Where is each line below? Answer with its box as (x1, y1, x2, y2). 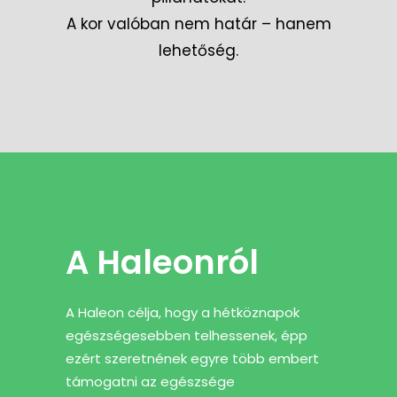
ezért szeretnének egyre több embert (66, 348, 319, 368)
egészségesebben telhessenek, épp (66, 325, 307, 345)
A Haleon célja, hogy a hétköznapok (66, 302, 300, 322)
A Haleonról (66, 238, 259, 285)
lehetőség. (159, 39, 238, 61)
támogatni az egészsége (66, 371, 235, 391)
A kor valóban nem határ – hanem (66, 12, 331, 35)
